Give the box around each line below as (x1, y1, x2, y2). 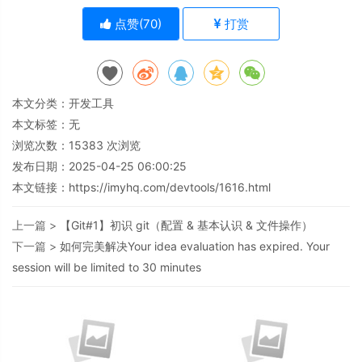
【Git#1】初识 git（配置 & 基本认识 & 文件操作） (60, 218, 313, 233)
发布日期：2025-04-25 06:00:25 (12, 159, 187, 174)
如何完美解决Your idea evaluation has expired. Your (60, 239, 330, 254)
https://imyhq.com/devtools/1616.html (69, 180, 271, 195)
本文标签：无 (12, 117, 80, 132)
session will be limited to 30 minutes (12, 260, 201, 275)
